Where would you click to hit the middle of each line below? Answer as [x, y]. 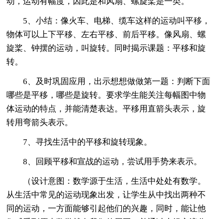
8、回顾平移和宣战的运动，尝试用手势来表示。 [104, 161]
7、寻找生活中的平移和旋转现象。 [79, 142]
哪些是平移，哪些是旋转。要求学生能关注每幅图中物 [106, 95]
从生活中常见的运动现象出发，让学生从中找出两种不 [106, 195]
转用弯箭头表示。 [40, 122]
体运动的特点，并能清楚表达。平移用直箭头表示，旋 [106, 109]
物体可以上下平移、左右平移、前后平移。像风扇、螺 [106, 34]
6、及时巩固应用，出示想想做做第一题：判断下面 [109, 81]
